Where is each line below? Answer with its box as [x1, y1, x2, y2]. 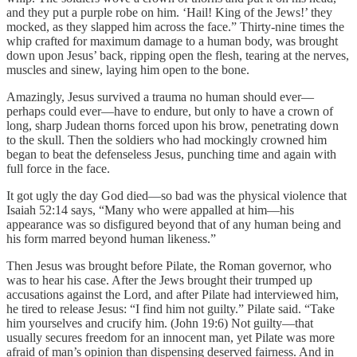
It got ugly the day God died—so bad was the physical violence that [6, 188, 347, 202]
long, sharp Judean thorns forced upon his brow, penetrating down [6, 118, 339, 132]
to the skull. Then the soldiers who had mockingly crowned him [6, 132, 327, 147]
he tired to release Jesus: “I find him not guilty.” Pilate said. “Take [6, 301, 335, 316]
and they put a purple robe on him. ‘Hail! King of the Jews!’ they [6, 5, 332, 19]
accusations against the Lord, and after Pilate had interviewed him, [6, 287, 339, 301]
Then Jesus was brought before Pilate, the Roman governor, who [6, 258, 331, 273]
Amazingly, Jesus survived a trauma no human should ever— [6, 89, 314, 104]
